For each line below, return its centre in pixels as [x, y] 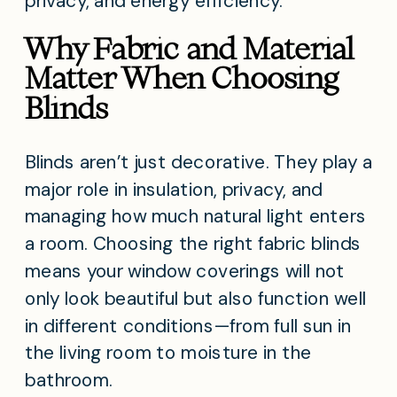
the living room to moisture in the [168, 353]
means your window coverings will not [185, 272]
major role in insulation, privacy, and [174, 189]
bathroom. [69, 381]
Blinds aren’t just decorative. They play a [199, 162]
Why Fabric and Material [189, 48]
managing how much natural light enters [196, 217]
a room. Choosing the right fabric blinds [193, 244]
